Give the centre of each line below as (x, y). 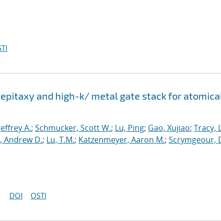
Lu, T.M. (60, 140)
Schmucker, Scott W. (73, 128)
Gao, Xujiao (169, 128)
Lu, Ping (129, 128)
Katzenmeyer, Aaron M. (122, 140)
